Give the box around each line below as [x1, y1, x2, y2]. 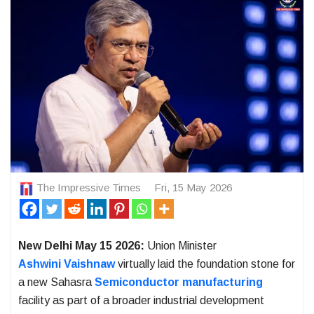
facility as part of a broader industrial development [18, 294, 264, 306]
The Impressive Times [36, 182, 141, 194]
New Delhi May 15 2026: [18, 239, 144, 252]
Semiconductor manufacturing [95, 275, 263, 288]
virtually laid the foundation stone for [115, 257, 295, 270]
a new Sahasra [18, 275, 95, 288]
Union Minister [144, 239, 217, 252]
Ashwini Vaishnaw [18, 257, 115, 270]
